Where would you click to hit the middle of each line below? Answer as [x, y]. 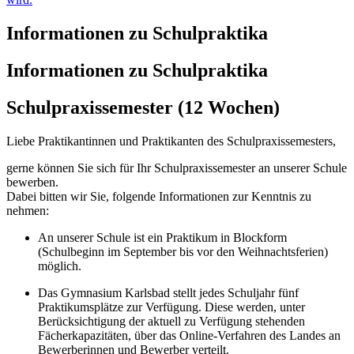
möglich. [60, 265]
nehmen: [28, 210]
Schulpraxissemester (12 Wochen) [143, 107]
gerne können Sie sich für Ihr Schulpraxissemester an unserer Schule [177, 168]
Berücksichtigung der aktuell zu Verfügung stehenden [171, 321]
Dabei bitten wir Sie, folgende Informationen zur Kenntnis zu [159, 196]
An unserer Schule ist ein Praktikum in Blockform [162, 237]
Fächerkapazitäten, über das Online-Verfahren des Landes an [189, 335]
